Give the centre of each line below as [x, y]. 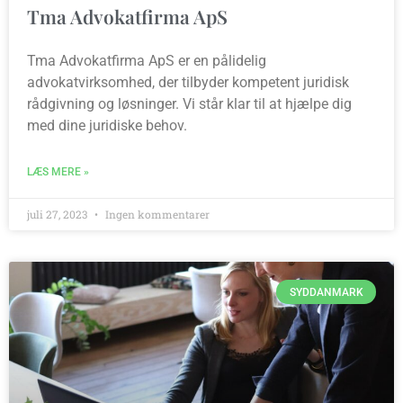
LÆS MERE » [58, 172]
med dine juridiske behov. [107, 126]
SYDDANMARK [326, 292]
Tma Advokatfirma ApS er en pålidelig [147, 61]
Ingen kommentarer [156, 215]
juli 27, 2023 [58, 215]
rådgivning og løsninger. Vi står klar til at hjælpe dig [189, 104]
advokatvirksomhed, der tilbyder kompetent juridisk [188, 83]
